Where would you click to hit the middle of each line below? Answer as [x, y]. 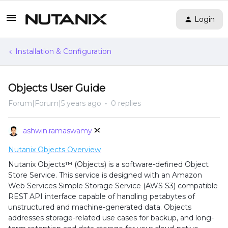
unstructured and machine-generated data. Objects [100, 207]
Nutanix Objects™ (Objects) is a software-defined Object [108, 164]
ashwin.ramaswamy [58, 131]
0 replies [126, 103]
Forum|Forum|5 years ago [55, 103]
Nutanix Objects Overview [54, 150]
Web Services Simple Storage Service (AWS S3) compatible [113, 186]
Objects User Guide [57, 88]
